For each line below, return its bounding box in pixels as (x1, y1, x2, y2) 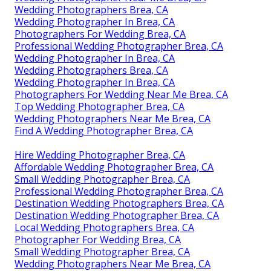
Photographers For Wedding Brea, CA (15, 27, 186, 41)
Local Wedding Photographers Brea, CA (15, 220, 194, 234)
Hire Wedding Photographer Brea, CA (15, 148, 185, 162)
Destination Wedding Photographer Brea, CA (15, 208, 219, 222)
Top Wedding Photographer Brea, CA (15, 99, 184, 113)
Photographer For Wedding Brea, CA (15, 232, 181, 246)
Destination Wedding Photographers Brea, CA (15, 196, 224, 210)
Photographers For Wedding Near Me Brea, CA (15, 87, 228, 101)
